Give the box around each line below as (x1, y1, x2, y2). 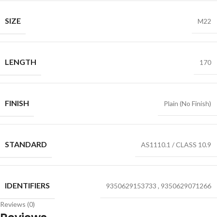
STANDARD (5, 139, 47, 149)
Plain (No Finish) (164, 99, 211, 108)
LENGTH (5, 57, 36, 66)
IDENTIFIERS (5, 181, 50, 190)
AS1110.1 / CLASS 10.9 (141, 140, 211, 149)
